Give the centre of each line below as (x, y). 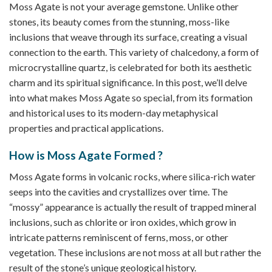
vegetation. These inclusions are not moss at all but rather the (135, 252)
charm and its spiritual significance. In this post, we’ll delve (128, 83)
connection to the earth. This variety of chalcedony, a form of (134, 52)
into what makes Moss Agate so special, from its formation (131, 98)
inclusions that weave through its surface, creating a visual (128, 37)
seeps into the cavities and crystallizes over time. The (118, 191)
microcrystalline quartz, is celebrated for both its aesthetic (131, 67)
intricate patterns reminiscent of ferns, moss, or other (119, 237)
